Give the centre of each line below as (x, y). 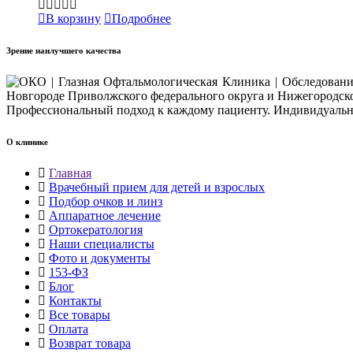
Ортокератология (96, 229)
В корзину (73, 18)
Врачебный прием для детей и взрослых (157, 187)
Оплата (69, 329)
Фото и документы (100, 258)
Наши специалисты (102, 243)
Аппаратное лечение (105, 215)
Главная (70, 173)
